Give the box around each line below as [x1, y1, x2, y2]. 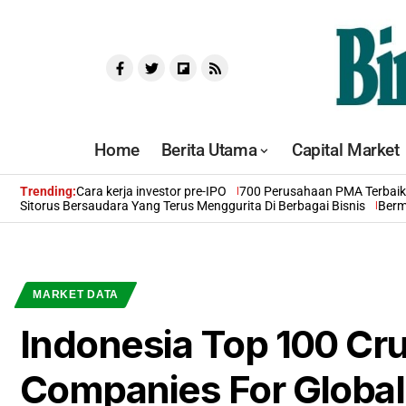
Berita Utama [160, 140, 257, 161]
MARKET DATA [33, 288, 120, 302]
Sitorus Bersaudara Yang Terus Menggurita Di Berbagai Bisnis [20, 198, 365, 214]
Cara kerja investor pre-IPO [76, 184, 227, 199]
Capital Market [291, 140, 400, 161]
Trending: [20, 184, 76, 199]
